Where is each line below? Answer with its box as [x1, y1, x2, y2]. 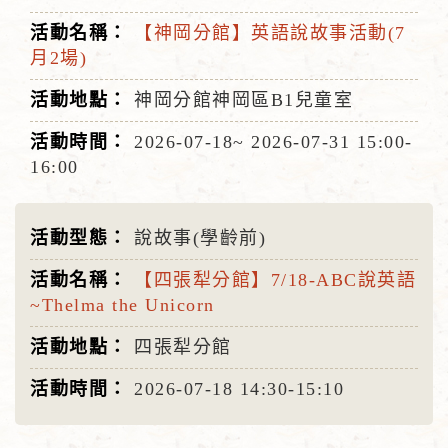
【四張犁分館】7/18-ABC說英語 [134, 270, 416, 290]
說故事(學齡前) [134, 228, 273, 248]
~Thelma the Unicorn [30, 295, 215, 315]
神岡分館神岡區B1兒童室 [134, 90, 353, 110]
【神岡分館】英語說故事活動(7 [134, 23, 406, 43]
